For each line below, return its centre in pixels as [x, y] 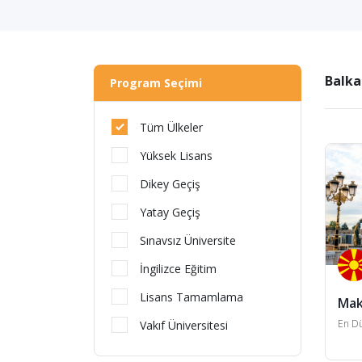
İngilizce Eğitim [178, 269]
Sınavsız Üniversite [188, 240]
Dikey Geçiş [170, 184]
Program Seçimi [156, 83]
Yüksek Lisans [176, 156]
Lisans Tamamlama [192, 297]
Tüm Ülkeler [171, 127]
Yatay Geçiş [170, 212]
